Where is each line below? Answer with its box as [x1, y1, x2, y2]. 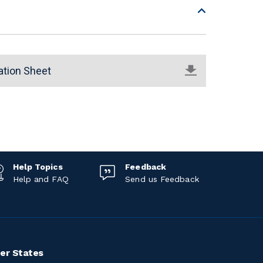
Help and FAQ [12, 174, 69, 184]
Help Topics [12, 162, 63, 171]
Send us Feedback [125, 174, 199, 184]
